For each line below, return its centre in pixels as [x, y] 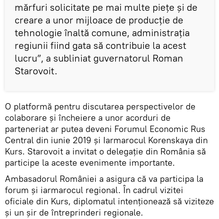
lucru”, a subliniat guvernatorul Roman [99, 58]
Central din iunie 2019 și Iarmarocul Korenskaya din [106, 140]
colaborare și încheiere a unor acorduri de [88, 118]
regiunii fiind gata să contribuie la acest [100, 45]
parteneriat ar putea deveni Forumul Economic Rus [105, 129]
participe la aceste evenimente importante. [90, 163]
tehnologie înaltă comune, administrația [102, 33]
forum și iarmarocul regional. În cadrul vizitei [94, 190]
